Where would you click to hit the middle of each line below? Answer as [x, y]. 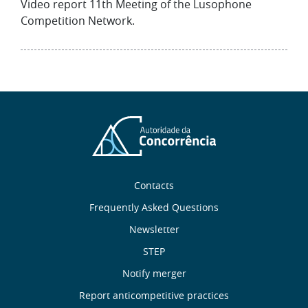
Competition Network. [78, 21]
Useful [43, 257]
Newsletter [154, 230]
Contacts [154, 186]
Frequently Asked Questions [154, 208]
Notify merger [154, 274]
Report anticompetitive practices [154, 296]
